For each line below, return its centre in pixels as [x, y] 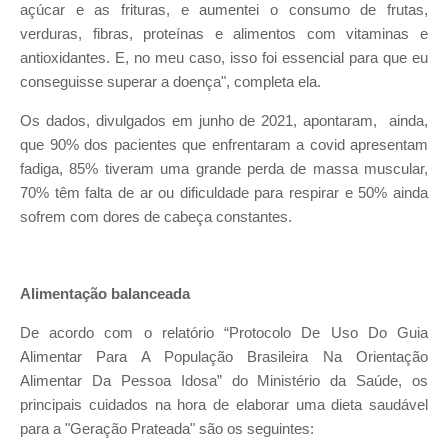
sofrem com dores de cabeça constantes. [158, 216]
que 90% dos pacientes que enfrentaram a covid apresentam [224, 144]
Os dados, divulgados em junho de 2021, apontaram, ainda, [224, 120]
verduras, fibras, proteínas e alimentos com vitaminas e [224, 34]
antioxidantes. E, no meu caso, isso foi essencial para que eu [224, 58]
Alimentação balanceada [105, 294]
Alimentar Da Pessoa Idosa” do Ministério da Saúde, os [224, 380]
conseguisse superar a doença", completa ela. [170, 82]
